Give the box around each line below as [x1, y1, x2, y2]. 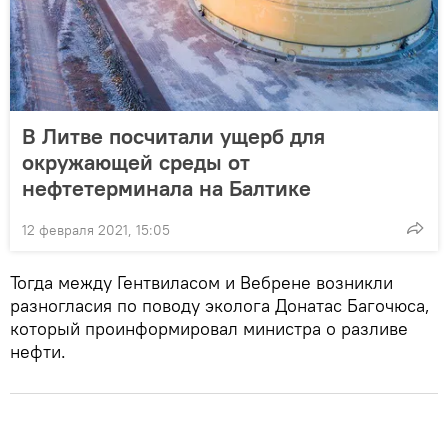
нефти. [10, 340, 66, 364]
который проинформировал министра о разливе [10, 317, 408, 341]
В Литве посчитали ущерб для [22, 122, 325, 151]
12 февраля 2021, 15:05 [22, 221, 170, 240]
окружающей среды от [22, 148, 250, 177]
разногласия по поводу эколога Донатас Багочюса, [10, 294, 430, 318]
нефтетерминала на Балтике [22, 174, 311, 203]
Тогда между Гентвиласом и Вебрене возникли [10, 271, 393, 295]
